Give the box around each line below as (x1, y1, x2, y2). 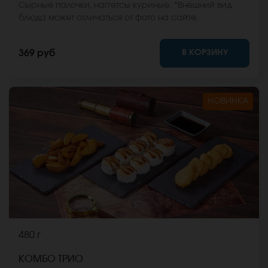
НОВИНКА (208, 96, 248, 105)
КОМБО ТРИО (19, 254, 83, 264)
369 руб (19, 48, 55, 58)
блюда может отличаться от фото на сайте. (19, 13, 199, 22)
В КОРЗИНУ (181, 48, 228, 57)
